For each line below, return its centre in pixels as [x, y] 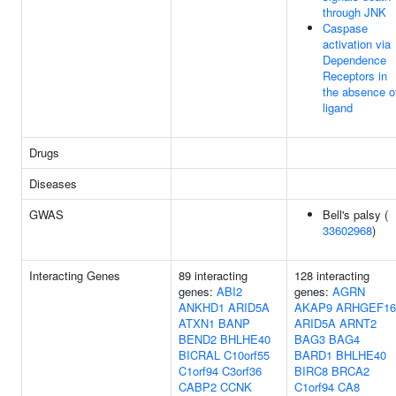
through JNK [354, 12]
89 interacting [213, 275]
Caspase [345, 28]
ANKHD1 [202, 307]
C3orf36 [242, 371]
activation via [357, 44]
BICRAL [199, 355]
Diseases [53, 183]
